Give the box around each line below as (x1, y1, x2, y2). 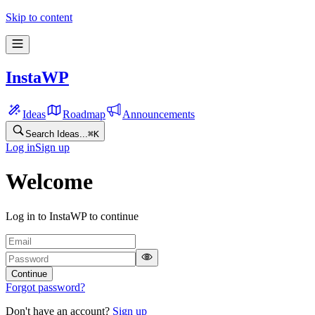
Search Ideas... (25, 128, 88, 139)
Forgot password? (6, 281, 85, 293)
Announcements (122, 108, 195, 120)
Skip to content (6, 11, 72, 23)
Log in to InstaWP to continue (6, 210, 139, 222)
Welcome (6, 169, 93, 195)
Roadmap (63, 108, 105, 120)
